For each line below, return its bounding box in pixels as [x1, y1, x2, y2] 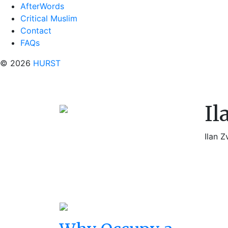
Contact [20, 25, 51, 36]
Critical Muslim [20, 13, 77, 23]
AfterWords [20, 1, 64, 11]
